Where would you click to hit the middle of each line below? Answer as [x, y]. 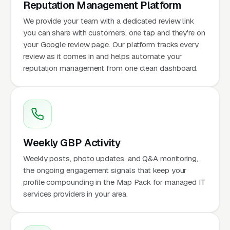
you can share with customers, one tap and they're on [114, 32]
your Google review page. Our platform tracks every [111, 44]
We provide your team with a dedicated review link [109, 21]
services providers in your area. [75, 194]
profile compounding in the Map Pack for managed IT [114, 182]
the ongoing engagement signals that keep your [105, 170]
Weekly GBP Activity [72, 142]
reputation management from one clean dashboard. [111, 68]
